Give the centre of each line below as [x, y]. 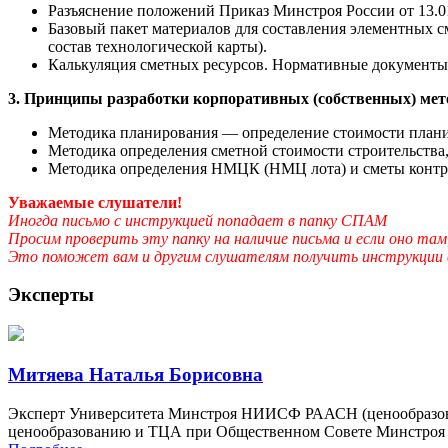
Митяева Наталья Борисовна [135, 374]
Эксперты [51, 295]
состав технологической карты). [157, 46]
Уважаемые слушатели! [95, 202]
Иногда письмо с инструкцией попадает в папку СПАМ [197, 220]
